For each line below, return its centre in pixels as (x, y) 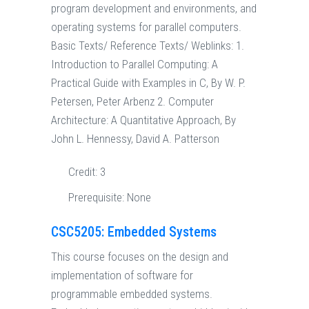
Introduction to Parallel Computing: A (134, 64)
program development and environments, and (154, 9)
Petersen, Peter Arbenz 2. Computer (132, 102)
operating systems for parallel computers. (146, 27)
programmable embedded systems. (132, 294)
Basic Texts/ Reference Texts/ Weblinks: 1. (148, 46)
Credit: (84, 172)
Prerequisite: (98, 198)
